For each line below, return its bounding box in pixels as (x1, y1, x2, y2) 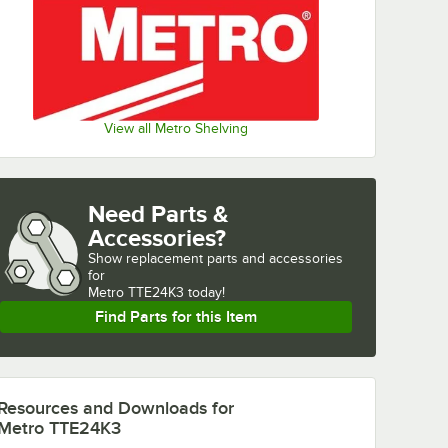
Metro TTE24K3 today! (88, 285, 225, 301)
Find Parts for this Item (95, 308, 257, 327)
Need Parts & (88, 200, 229, 228)
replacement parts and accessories (126, 251, 343, 267)
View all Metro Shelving (104, 121, 248, 137)
